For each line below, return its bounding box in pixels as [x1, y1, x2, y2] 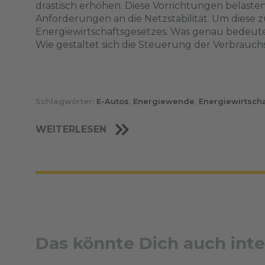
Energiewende [133, 96, 195, 106]
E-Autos [96, 96, 129, 106]
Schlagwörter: [35, 96, 96, 106]
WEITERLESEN [35, 124, 109, 135]
